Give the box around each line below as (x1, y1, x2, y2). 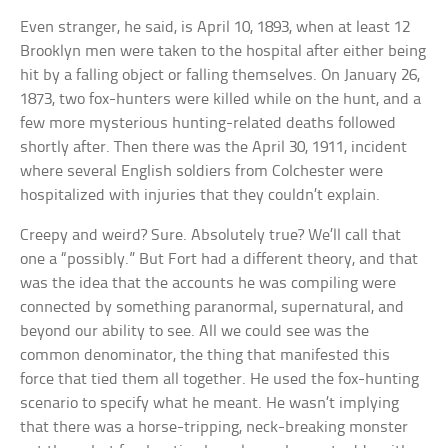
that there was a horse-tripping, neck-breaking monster (20, 419, 409, 437)
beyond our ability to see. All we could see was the (20, 323, 370, 341)
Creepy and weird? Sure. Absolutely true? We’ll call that (20, 227, 402, 245)
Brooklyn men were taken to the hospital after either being (20, 43, 427, 61)
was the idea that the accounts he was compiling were (20, 275, 397, 293)
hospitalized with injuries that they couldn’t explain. (20, 187, 381, 205)
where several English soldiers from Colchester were (20, 163, 384, 181)
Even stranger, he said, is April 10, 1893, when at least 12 (20, 19, 411, 37)
